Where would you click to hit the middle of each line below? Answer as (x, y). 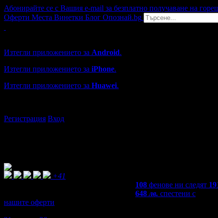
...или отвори (27, 102)
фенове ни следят (178, 185)
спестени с (178, 193)
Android (106, 52)
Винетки (69, 17)
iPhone (103, 69)
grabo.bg (64, 102)
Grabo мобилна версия (41, 36)
